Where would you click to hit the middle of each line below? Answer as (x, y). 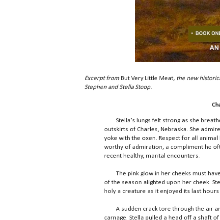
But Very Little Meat (147, 79)
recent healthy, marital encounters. (152, 156)
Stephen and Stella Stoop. (118, 87)
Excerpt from (103, 79)
